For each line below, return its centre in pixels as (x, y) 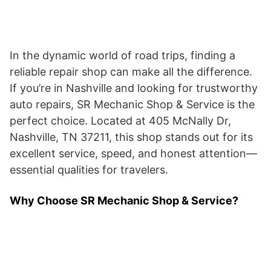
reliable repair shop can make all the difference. (131, 72)
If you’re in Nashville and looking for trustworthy (134, 88)
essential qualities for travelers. (89, 170)
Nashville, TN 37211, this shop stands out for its (131, 137)
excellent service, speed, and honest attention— (133, 153)
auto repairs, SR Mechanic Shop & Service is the (132, 104)
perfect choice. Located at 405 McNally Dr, (120, 121)
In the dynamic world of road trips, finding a (122, 55)
